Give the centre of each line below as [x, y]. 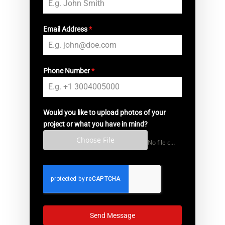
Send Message [112, 215]
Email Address [66, 29]
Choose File [95, 140]
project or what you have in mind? [95, 124]
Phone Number [67, 71]
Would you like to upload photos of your [104, 112]
